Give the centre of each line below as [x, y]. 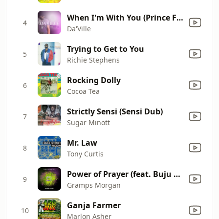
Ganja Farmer [94, 205]
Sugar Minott [88, 122]
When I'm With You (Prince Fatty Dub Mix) [180, 17]
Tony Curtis [85, 153]
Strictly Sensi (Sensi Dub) [115, 111]
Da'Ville [79, 28]
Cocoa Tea [83, 91]
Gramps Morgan [94, 185]
